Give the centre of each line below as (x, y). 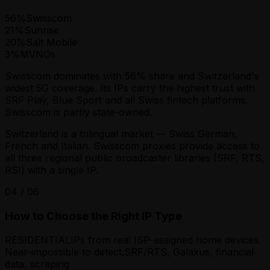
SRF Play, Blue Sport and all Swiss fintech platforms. (126, 100)
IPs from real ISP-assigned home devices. (166, 240)
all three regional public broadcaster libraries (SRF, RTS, (135, 158)
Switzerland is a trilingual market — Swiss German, (121, 133)
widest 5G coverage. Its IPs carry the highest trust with (130, 88)
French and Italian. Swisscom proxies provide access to (132, 146)
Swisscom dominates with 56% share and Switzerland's (132, 76)
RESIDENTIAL (38, 240)
